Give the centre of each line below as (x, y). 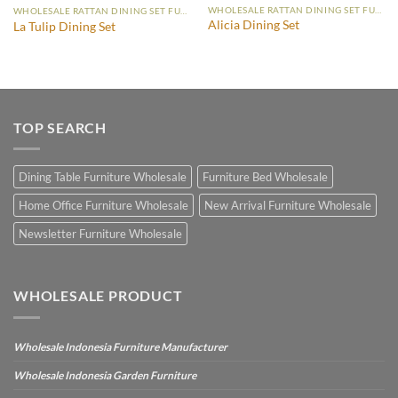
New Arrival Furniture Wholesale (288, 206)
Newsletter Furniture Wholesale (100, 234)
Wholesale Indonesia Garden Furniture (105, 375)
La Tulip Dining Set (64, 26)
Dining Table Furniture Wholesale (103, 177)
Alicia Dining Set (253, 25)
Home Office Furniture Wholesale (103, 206)
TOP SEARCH (60, 127)
